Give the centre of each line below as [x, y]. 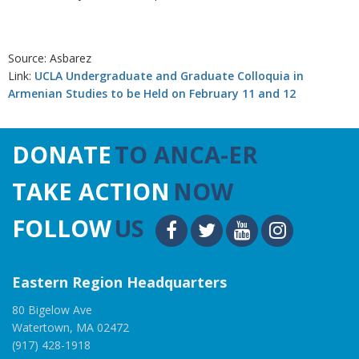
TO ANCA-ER [186, 154]
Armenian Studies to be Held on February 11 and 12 [152, 93]
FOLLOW [62, 228]
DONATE [62, 154]
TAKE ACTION [91, 191]
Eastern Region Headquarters [119, 282]
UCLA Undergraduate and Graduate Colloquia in [169, 76]
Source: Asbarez [50, 58]
